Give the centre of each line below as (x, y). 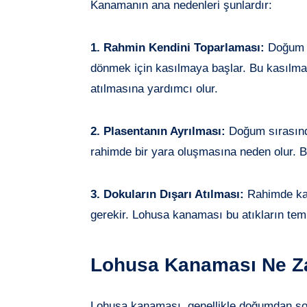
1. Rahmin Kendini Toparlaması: (177, 47)
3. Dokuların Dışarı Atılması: (167, 194)
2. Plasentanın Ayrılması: (158, 131)
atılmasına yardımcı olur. (154, 88)
